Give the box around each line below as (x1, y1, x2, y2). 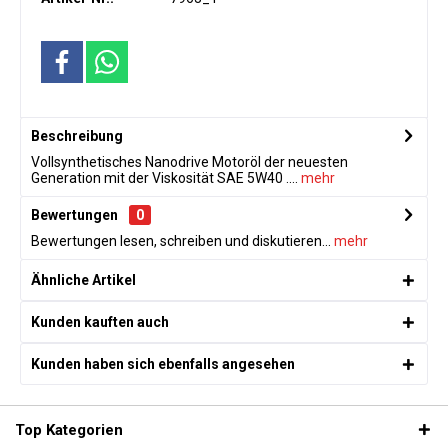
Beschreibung (31, 128, 123, 144)
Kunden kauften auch (31, 314, 169, 330)
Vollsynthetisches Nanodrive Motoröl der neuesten (31, 154, 348, 170)
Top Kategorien (15, 421, 123, 439)
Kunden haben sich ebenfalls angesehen (31, 356, 295, 372)
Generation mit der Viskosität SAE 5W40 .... (31, 170, 298, 186)
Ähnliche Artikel (31, 272, 136, 288)
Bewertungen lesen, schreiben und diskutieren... (31, 233, 331, 249)
